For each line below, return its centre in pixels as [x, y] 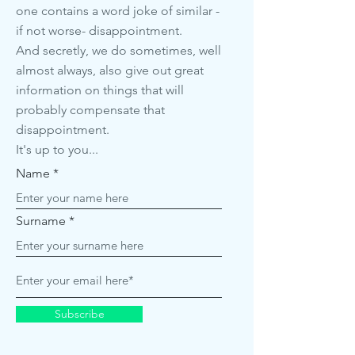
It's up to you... [57, 149]
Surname [41, 221]
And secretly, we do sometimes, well [118, 50]
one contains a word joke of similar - [118, 11]
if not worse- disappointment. [99, 31]
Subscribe [79, 314]
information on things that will [100, 90]
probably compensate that [90, 110]
